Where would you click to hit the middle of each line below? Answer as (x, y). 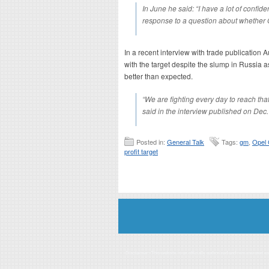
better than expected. (159, 76)
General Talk (186, 142)
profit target (141, 151)
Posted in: (152, 142)
